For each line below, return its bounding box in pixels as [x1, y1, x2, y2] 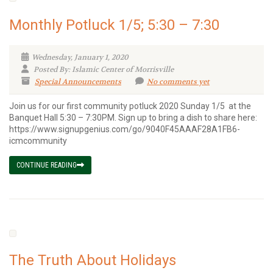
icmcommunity [9, 136, 67, 146]
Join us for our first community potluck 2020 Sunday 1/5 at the [9, 101, 251, 111]
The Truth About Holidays [9, 252, 176, 269]
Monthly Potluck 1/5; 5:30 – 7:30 [9, 16, 219, 34]
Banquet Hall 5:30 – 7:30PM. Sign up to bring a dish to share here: [9, 113, 257, 122]
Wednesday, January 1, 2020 [32, 52, 129, 62]
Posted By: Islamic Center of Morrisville [32, 65, 174, 74]
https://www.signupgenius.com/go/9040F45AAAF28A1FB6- [9, 124, 240, 134]
